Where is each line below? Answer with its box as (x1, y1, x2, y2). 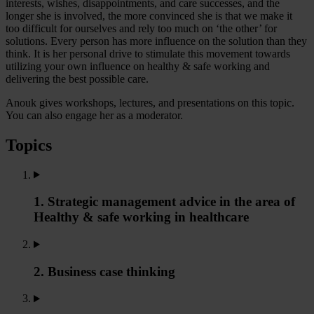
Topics (6, 135, 52, 154)
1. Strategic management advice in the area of (34, 194, 295, 210)
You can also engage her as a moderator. (6, 109, 183, 121)
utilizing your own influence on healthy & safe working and (6, 60, 270, 72)
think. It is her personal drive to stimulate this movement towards (6, 47, 290, 60)
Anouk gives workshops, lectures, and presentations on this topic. (6, 96, 294, 109)
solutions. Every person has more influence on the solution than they (6, 34, 307, 47)
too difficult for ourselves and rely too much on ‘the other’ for (6, 22, 277, 34)
